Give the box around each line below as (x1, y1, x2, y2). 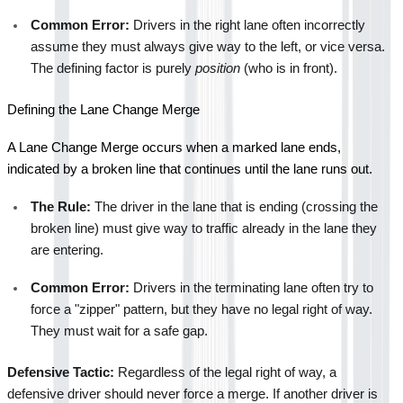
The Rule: (31, 199, 91, 214)
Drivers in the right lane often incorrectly (130, 17, 365, 32)
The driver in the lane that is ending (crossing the (91, 199, 378, 214)
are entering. (31, 242, 103, 257)
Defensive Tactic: (7, 364, 114, 380)
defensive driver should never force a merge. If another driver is (7, 386, 378, 401)
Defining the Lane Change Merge (7, 102, 200, 117)
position (195, 60, 240, 76)
